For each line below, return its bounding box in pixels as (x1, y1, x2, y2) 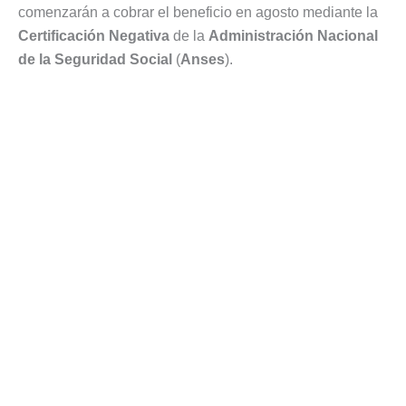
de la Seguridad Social (18, 51, 172, 67)
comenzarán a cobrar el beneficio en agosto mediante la (18, 4, 378, 20)
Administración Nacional (208, 27, 378, 43)
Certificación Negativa (18, 27, 169, 43)
